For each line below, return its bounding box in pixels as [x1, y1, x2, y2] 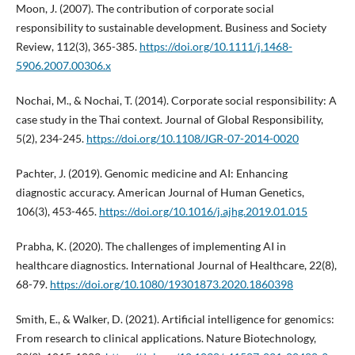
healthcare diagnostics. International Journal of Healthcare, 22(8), [15, 258, 337, 273]
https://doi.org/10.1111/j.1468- [139, 40, 292, 54]
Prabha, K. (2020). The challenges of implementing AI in [15, 239, 286, 254]
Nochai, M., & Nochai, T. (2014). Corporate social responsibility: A [15, 94, 337, 108]
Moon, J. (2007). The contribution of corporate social [15, 2, 274, 16]
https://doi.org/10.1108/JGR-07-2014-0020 [86, 132, 299, 146]
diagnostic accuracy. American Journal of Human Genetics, [15, 185, 304, 200]
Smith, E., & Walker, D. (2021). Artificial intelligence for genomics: [15, 312, 334, 326]
